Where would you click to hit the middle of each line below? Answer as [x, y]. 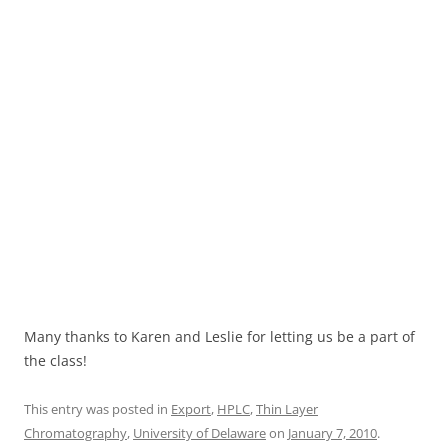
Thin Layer [287, 408]
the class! [57, 360]
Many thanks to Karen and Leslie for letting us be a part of [219, 336]
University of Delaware [199, 432]
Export [191, 408]
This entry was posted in [97, 408]
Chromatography [75, 432]
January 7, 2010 [332, 432]
